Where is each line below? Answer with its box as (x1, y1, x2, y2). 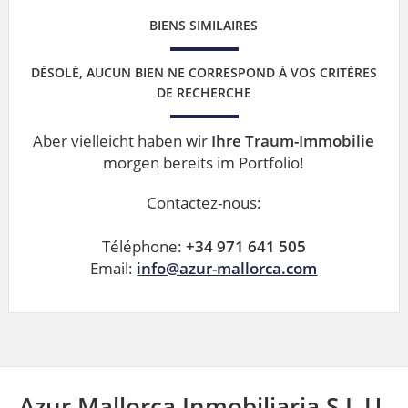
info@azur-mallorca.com (137, 257, 318, 279)
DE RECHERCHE (156, 83, 251, 101)
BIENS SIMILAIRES (149, 15, 259, 34)
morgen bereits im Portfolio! (103, 151, 305, 173)
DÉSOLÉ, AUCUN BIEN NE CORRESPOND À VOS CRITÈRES (30, 63, 377, 81)
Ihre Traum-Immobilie (211, 129, 375, 151)
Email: (90, 257, 138, 279)
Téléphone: (101, 235, 186, 257)
